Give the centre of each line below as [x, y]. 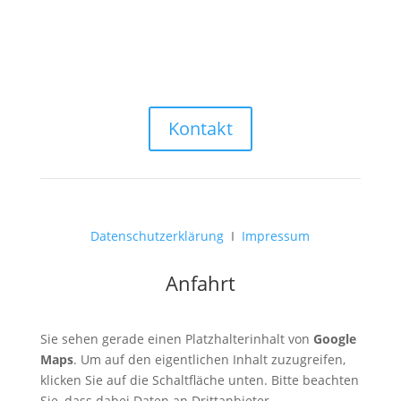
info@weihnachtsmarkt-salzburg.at [241, 48]
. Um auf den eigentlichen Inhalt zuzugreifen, [209, 359]
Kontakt [200, 128]
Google [334, 338]
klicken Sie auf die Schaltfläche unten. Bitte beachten [199, 380]
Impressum [276, 235]
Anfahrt [200, 282]
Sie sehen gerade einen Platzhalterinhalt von [176, 338]
